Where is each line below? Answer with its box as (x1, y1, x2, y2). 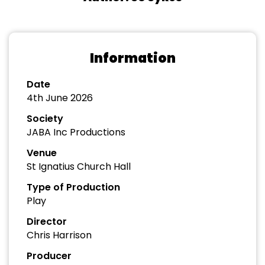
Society (27, 112, 63, 125)
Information (89, 49, 176, 67)
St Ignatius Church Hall (27, 160, 131, 173)
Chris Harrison (27, 228, 92, 242)
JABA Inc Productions (27, 125, 125, 139)
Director (27, 215, 67, 228)
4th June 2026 (27, 91, 93, 105)
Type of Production (27, 180, 120, 194)
